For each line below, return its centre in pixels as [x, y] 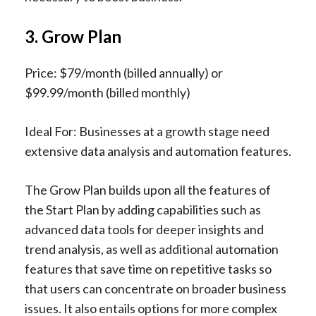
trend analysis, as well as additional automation [152, 249]
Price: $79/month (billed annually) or [124, 72]
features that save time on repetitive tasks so [148, 268]
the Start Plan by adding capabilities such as [143, 209]
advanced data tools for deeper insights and [144, 229]
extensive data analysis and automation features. [158, 151]
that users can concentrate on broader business [156, 288]
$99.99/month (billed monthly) [108, 92]
